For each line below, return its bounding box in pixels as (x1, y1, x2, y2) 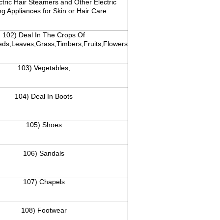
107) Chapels (23, 178, 65, 186)
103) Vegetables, (17, 64, 70, 72)
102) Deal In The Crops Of (2, 31, 85, 39)
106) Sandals (23, 149, 64, 158)
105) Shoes (26, 121, 62, 129)
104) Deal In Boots (15, 92, 73, 101)
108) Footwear (21, 206, 67, 215)
